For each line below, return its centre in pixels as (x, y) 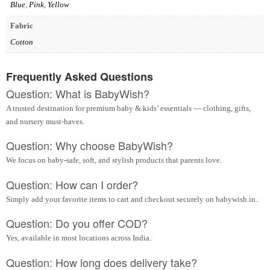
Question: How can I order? (72, 184)
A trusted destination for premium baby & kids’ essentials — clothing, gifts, (128, 108)
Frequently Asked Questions (80, 76)
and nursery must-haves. (45, 121)
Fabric (21, 26)
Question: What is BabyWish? (78, 93)
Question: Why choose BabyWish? (89, 146)
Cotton (21, 42)
